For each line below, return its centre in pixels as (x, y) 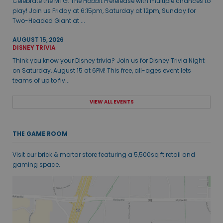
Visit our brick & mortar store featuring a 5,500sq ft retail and (104, 155)
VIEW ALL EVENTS (111, 102)
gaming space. (36, 165)
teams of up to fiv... (41, 81)
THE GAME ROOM (40, 134)
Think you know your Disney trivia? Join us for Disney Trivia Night (109, 61)
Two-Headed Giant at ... (49, 21)
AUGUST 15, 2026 (38, 40)
